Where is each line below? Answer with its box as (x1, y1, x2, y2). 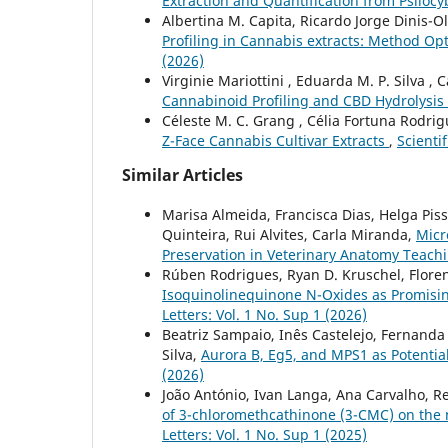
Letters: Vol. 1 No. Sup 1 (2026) (162, 304, 367, 324)
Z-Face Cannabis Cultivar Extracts (162, 130, 389, 150)
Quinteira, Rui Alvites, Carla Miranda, (162, 224, 416, 244)
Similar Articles (122, 163, 243, 186)
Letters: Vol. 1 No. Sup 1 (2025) (162, 424, 367, 444)
